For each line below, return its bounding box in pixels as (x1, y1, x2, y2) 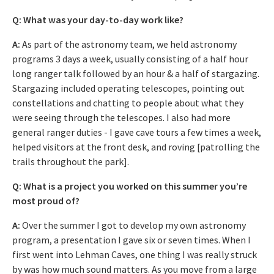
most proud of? (12, 194, 80, 207)
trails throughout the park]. (12, 155, 129, 168)
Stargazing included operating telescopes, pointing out (12, 81, 245, 94)
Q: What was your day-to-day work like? (12, 13, 183, 26)
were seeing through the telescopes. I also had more (12, 111, 231, 124)
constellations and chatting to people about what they (12, 96, 243, 109)
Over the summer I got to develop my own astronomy (20, 218, 246, 231)
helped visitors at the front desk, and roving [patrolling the (12, 140, 260, 153)
